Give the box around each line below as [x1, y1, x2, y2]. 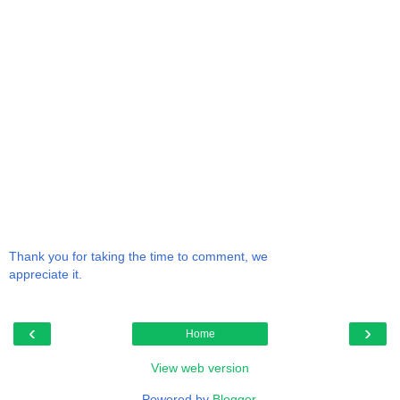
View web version [151, 360, 249, 375]
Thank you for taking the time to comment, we [9, 248, 268, 263]
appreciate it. [9, 266, 82, 281]
